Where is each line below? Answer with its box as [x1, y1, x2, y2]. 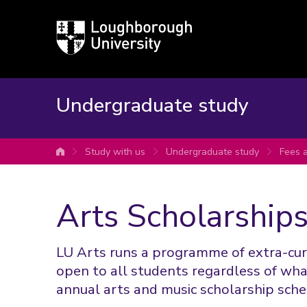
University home [64, 147, 134, 160]
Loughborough [56, 21, 124, 36]
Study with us [85, 145, 145, 158]
